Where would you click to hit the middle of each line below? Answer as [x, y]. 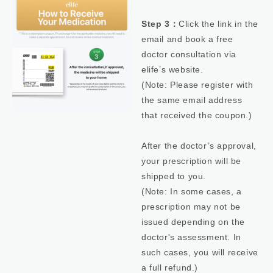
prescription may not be [191, 207]
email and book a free [187, 39]
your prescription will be [191, 161]
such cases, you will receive [200, 252]
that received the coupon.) [197, 115]
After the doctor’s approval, [199, 146]
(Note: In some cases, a [192, 191]
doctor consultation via [189, 54]
